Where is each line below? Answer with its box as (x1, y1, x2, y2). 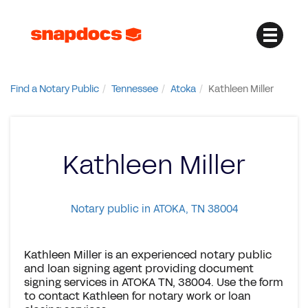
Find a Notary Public (10, 82, 99, 96)
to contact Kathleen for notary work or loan (24, 288, 251, 304)
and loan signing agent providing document (24, 261, 254, 276)
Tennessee (111, 82, 158, 96)
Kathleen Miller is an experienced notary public (24, 247, 272, 263)
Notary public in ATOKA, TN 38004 (70, 201, 238, 216)
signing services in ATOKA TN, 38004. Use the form (24, 274, 283, 290)
